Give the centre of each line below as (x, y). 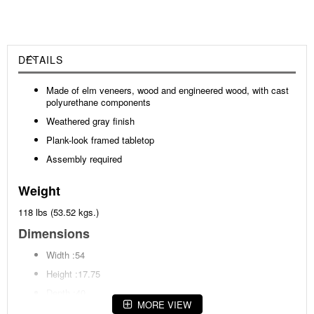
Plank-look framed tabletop (100, 140)
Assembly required (84, 159)
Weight (39, 191)
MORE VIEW (164, 304)
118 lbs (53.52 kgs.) (59, 212)
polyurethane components (98, 102)
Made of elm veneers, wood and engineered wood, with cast (168, 90)
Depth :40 (66, 293)
